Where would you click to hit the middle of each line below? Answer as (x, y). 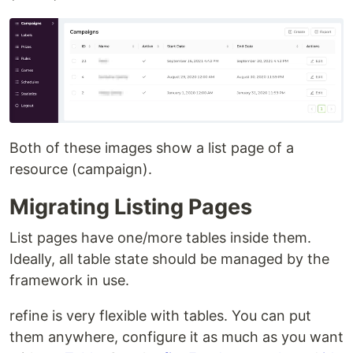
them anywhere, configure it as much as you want (176, 336)
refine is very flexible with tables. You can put (160, 315)
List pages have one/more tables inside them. (160, 237)
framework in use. (69, 280)
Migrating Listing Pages (131, 206)
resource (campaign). (81, 169)
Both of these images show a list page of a (152, 147)
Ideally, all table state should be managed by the (169, 258)
